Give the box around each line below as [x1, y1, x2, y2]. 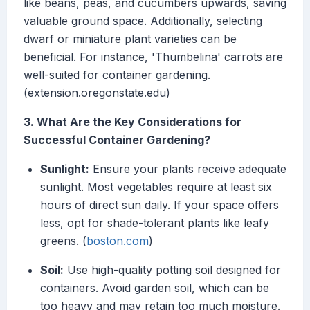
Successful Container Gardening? [24, 133, 210, 147]
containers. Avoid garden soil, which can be [40, 281, 269, 295]
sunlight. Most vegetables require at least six [40, 180, 272, 194]
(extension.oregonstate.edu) [24, 86, 170, 100]
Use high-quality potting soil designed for [64, 263, 281, 277]
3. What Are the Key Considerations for [24, 115, 241, 129]
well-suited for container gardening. [24, 68, 210, 82]
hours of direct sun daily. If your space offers [40, 198, 279, 212]
